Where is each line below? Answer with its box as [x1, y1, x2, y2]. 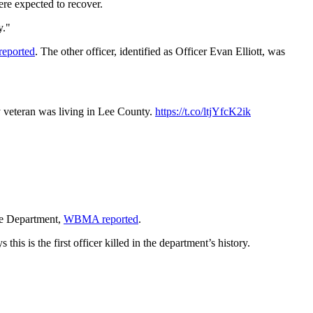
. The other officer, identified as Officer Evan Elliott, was [35, 45, 285, 58]
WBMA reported [64, 213, 138, 226]
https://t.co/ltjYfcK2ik [155, 105, 251, 118]
